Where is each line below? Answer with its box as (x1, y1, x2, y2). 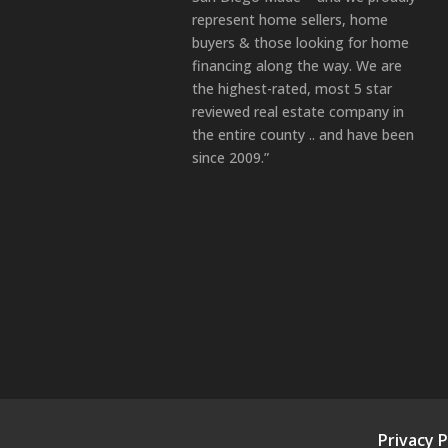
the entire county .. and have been (192, 124, 414, 144)
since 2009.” (192, 147, 269, 167)
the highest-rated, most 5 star (192, 78, 392, 98)
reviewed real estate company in (192, 101, 404, 121)
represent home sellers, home (192, 9, 388, 29)
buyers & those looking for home (192, 32, 409, 52)
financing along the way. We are (192, 55, 402, 75)
